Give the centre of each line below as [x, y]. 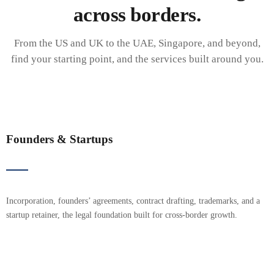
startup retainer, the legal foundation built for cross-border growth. [121, 215]
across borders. [137, 15]
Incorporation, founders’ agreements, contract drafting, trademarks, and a [133, 201]
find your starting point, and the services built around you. [137, 59]
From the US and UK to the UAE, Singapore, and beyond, [137, 43]
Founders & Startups [59, 139]
